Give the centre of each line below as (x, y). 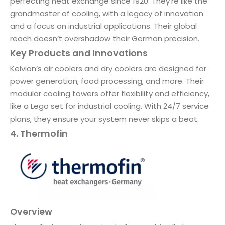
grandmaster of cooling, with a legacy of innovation (107, 13)
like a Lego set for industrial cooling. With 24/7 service (109, 106)
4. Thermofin (39, 133)
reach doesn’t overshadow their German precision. (105, 38)
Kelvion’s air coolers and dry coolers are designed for (108, 68)
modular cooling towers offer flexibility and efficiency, (110, 93)
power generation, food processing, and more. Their (107, 81)
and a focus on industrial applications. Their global (103, 26)
